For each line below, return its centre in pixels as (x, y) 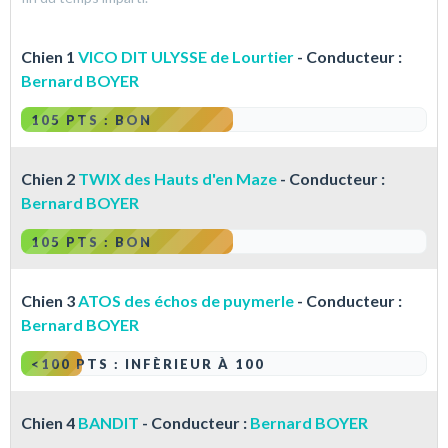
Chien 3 (49, 301)
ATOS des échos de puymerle (186, 301)
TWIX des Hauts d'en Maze (177, 179)
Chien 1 (49, 57)
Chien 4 (49, 423)
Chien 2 (49, 179)
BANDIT (108, 423)
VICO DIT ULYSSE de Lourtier (186, 57)
